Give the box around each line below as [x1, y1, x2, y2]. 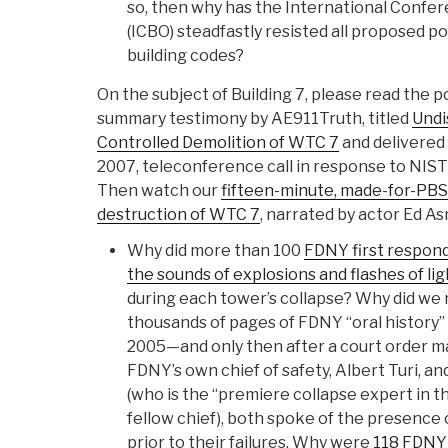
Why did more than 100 [127, 241, 304, 261]
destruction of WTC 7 [97, 205, 260, 225]
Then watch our [97, 181, 221, 201]
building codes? [127, 46, 244, 66]
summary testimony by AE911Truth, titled [97, 109, 412, 129]
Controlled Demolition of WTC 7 [97, 133, 339, 153]
